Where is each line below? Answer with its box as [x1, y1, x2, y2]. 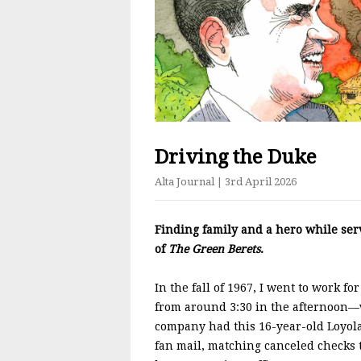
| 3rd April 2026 [217, 175, 297, 188]
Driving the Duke [155, 145, 317, 168]
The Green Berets [168, 242, 260, 255]
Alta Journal [155, 175, 217, 188]
